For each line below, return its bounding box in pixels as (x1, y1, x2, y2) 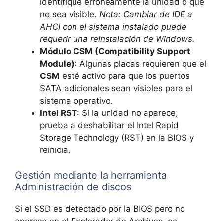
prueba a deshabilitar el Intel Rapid (40, 120, 179, 131)
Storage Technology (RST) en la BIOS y (40, 133, 194, 143)
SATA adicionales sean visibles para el (40, 83, 192, 94)
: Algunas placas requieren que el (74, 59, 206, 69)
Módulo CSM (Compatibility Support (40, 46, 190, 57)
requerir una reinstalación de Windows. (40, 34, 195, 44)
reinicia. (40, 145, 71, 155)
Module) (40, 59, 74, 69)
